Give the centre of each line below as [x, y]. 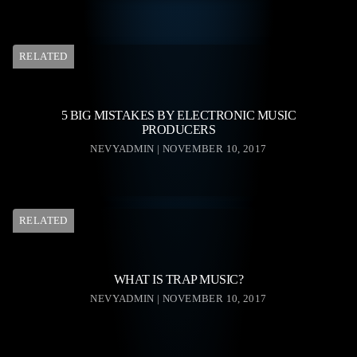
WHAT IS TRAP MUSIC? [178, 280]
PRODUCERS [178, 130]
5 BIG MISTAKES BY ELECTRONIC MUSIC [178, 116]
